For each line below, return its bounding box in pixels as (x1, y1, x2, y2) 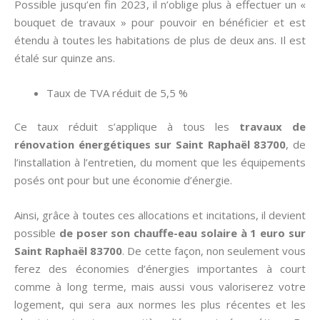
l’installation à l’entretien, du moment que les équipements (14, 155, 306, 169)
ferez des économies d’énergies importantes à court (14, 261, 306, 276)
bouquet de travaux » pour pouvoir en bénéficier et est (14, 14, 306, 29)
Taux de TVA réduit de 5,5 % (46, 85, 188, 100)
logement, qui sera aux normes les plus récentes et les (14, 297, 306, 311)
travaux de (239, 119, 306, 134)
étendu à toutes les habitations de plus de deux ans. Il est (14, 32, 306, 47)
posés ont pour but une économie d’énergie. (14, 173, 232, 187)
